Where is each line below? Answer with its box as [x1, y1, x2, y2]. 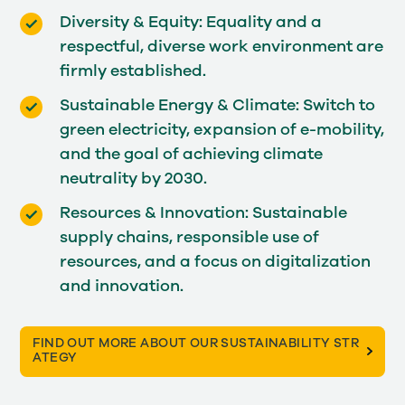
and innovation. [59, 278, 184, 296]
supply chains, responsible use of [59, 230, 319, 247]
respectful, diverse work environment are [59, 38, 383, 55]
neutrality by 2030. [59, 171, 207, 188]
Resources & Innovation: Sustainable [59, 205, 347, 222]
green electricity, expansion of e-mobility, [59, 122, 384, 139]
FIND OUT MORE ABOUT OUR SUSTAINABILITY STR [33, 337, 360, 351]
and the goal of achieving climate [59, 146, 323, 164]
